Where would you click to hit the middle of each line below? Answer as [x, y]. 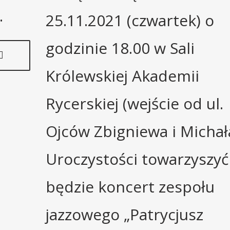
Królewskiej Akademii [122, 75]
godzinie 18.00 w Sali [120, 48]
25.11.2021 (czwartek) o [130, 20]
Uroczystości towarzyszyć [137, 159]
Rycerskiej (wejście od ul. [135, 103]
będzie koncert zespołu [130, 186]
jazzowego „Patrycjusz [124, 214]
